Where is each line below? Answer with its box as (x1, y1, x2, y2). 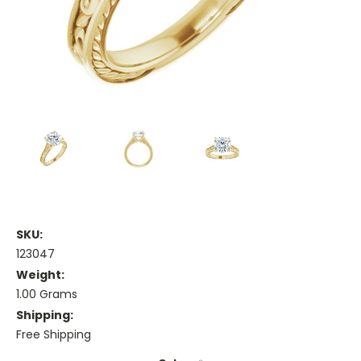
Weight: (16, 267, 64, 284)
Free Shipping (16, 326, 91, 343)
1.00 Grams (16, 286, 77, 303)
